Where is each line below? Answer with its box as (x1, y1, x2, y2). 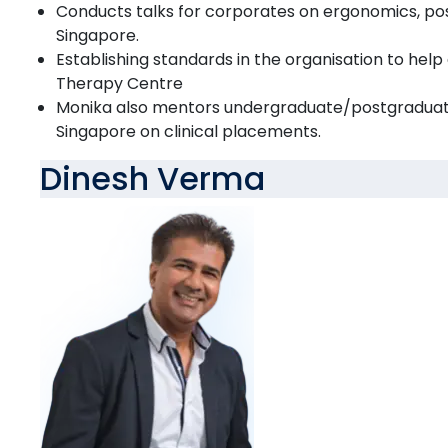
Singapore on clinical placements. (56, 120, 321, 144)
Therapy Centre (56, 72, 183, 96)
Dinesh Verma (40, 156, 265, 202)
